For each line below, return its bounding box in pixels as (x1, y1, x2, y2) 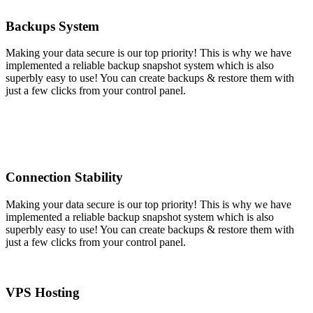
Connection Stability (6, 170, 123, 184)
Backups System (6, 18, 99, 34)
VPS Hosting (6, 285, 80, 300)
